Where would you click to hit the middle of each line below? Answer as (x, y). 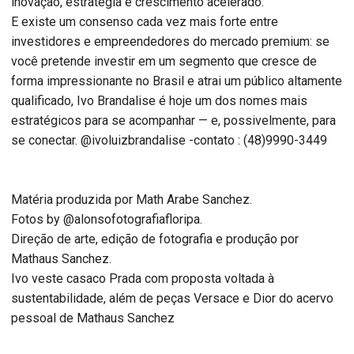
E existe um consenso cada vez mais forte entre (145, 21)
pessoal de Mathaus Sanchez (93, 318)
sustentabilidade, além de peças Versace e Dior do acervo (172, 298)
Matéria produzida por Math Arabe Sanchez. (132, 199)
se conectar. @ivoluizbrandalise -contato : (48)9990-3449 (169, 140)
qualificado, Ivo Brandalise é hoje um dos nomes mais (159, 100)
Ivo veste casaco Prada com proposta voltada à (143, 278)
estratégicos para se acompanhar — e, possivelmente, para (173, 120)
